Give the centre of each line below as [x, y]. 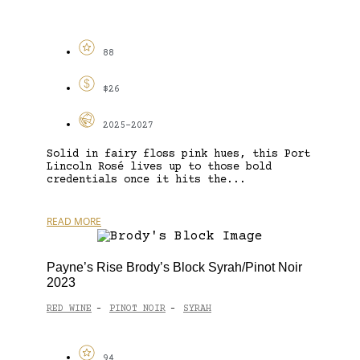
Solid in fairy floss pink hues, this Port [178, 154]
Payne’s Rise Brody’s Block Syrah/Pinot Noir [174, 267]
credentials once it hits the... [146, 180]
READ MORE [74, 221]
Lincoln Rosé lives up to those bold [159, 167]
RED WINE [69, 309]
